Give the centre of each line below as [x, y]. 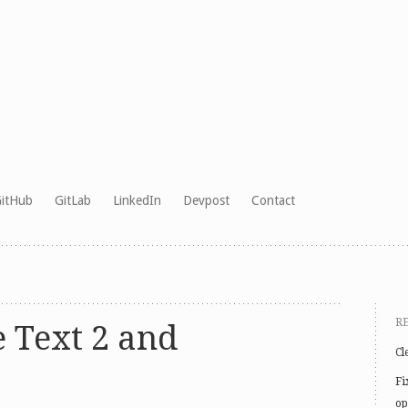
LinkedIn [137, 200]
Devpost [206, 200]
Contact [273, 200]
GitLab [72, 200]
